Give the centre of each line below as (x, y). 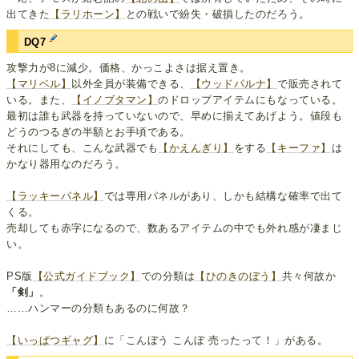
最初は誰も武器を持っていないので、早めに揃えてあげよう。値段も (175, 116)
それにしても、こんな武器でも (83, 148)
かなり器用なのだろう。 (66, 164)
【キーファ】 (299, 148)
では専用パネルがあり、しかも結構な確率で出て (223, 196)
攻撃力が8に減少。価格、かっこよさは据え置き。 (129, 68)
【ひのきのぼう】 (238, 276)
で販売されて (310, 84)
